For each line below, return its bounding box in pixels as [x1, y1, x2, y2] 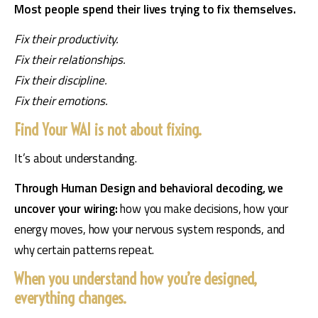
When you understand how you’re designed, [14, 268, 257, 289]
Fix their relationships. [14, 50, 126, 69]
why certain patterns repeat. [14, 241, 155, 260]
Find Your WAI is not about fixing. [14, 119, 202, 140]
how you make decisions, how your [120, 199, 288, 219]
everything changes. [14, 287, 126, 308]
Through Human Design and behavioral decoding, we [14, 179, 283, 198]
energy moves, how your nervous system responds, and [14, 220, 285, 239]
